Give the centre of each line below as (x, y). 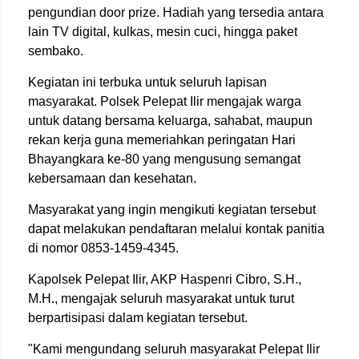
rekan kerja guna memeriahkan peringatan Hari (162, 140)
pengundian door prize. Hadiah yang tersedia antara (176, 12)
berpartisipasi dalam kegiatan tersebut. (138, 318)
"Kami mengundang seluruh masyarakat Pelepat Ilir (174, 349)
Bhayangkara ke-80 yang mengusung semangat (164, 159)
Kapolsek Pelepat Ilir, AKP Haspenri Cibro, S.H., (165, 279)
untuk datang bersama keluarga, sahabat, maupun (170, 121)
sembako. (56, 51)
